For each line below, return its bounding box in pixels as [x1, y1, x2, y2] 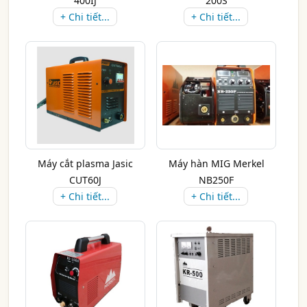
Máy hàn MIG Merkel [168, 157, 265, 170]
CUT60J [69, 173, 101, 186]
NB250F [199, 173, 234, 186]
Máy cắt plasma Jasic [38, 157, 133, 170]
